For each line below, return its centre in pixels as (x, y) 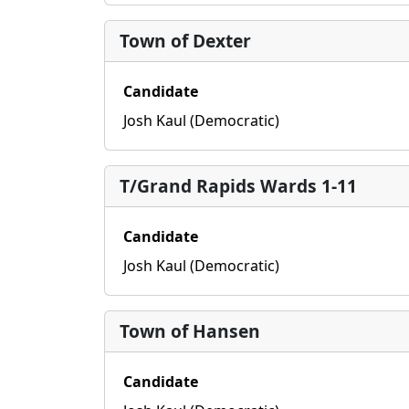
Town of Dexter (185, 41)
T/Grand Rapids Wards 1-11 (238, 186)
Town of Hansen (190, 331)
